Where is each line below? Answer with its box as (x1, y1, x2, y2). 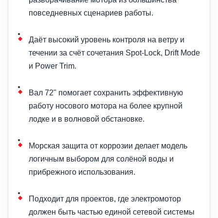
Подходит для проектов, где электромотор (29, 194, 181, 203)
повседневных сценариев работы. (29, 8, 153, 17)
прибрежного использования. (29, 167, 135, 176)
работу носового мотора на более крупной (29, 101, 182, 110)
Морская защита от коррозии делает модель (29, 141, 187, 150)
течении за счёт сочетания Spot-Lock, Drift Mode (29, 48, 200, 57)
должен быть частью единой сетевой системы (29, 207, 195, 216)
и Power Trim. (29, 61, 76, 70)
